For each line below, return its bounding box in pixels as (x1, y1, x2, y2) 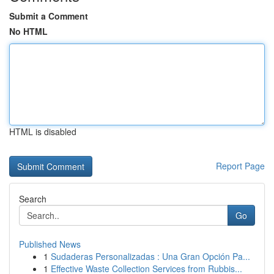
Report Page (216, 160, 265, 172)
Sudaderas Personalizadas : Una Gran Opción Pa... (51, 250, 250, 262)
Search (19, 193, 46, 205)
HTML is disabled (9, 125, 76, 138)
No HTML (9, 25, 48, 37)
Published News (19, 238, 81, 250)
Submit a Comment (9, 10, 88, 22)
